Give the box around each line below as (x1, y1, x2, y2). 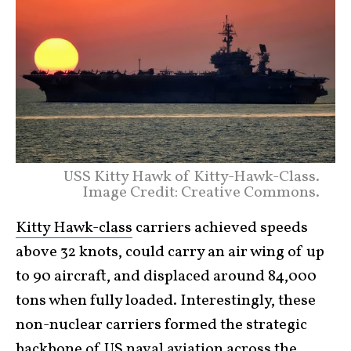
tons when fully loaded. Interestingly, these (16, 290, 316, 313)
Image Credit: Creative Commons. (82, 182, 320, 204)
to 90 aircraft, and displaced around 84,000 (16, 266, 317, 288)
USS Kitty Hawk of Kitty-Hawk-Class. (63, 166, 320, 189)
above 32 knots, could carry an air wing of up (16, 241, 324, 264)
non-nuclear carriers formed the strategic (16, 314, 307, 337)
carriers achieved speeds (132, 217, 308, 240)
